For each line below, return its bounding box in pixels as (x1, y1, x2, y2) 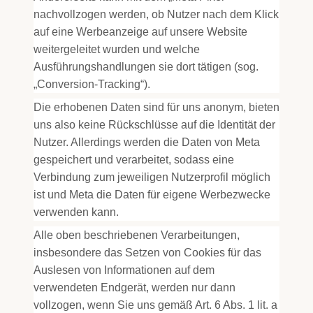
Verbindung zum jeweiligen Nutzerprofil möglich (34, 171, 270, 183)
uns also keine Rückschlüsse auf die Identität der (34, 119, 275, 131)
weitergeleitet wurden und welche (34, 43, 200, 55)
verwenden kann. (34, 206, 119, 218)
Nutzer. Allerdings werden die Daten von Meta (34, 136, 260, 148)
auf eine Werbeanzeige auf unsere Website (34, 26, 247, 38)
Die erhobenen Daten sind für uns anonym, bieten (34, 101, 279, 113)
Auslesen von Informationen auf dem (34, 264, 214, 276)
